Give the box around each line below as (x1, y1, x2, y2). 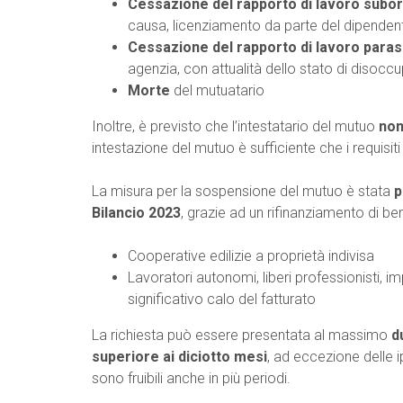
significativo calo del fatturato (128, 291, 316, 308)
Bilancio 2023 (92, 204, 181, 221)
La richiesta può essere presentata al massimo (92, 327, 391, 344)
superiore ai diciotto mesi (92, 348, 267, 365)
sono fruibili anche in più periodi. (92, 370, 291, 387)
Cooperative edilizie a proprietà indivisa (128, 247, 374, 264)
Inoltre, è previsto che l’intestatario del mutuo (92, 118, 379, 135)
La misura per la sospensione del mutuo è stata (92, 183, 394, 200)
